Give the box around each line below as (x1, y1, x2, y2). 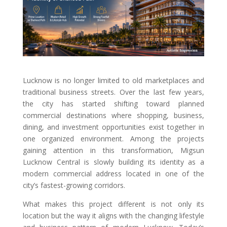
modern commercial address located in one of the (22, 169, 205, 179)
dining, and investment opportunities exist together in (22, 122, 205, 132)
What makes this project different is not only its (22, 199, 205, 209)
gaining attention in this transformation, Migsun (22, 145, 205, 156)
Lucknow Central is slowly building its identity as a (22, 157, 205, 167)
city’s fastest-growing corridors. (22, 180, 127, 191)
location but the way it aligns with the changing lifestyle (22, 211, 205, 221)
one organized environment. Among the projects (22, 134, 205, 144)
